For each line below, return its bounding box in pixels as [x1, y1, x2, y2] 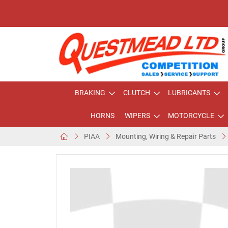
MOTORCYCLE [167, 111, 214, 120]
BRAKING [75, 89, 105, 97]
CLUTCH [123, 89, 150, 97]
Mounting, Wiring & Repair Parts [116, 132, 216, 140]
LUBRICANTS [168, 89, 210, 97]
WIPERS [124, 111, 150, 120]
